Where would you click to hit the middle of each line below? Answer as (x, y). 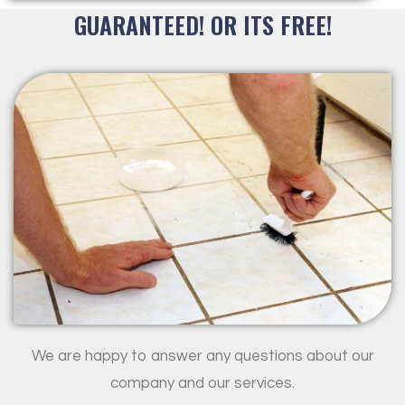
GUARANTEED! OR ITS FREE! (202, 24)
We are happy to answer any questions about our (202, 357)
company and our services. (202, 384)
